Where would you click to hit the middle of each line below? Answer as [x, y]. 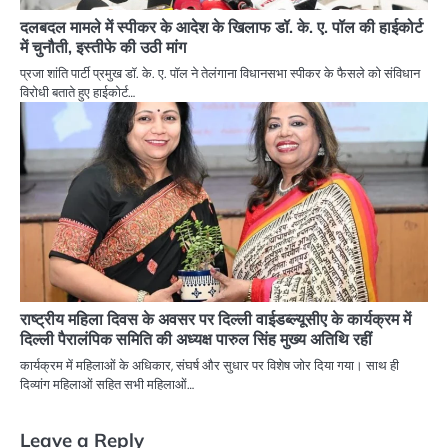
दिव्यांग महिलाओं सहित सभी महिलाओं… [107, 385]
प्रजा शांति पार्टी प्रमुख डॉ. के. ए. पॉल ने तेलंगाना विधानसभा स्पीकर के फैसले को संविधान [220, 74]
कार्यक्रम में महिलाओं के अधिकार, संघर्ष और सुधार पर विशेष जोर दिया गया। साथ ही [209, 366]
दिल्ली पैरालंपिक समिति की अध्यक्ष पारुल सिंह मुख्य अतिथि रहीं [196, 339]
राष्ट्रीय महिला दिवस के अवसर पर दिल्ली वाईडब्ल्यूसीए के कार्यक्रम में [215, 319]
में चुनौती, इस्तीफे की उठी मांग [103, 47]
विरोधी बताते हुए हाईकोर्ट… [77, 93]
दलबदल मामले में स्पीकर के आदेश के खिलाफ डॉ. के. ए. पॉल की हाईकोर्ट [221, 27]
